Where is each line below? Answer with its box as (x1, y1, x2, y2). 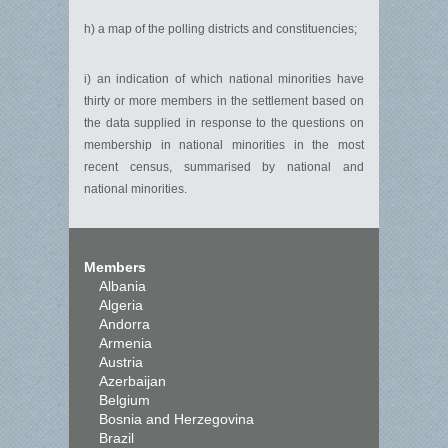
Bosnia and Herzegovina (99, 411, 254, 427)
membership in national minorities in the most (84, 138, 364, 152)
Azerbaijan (99, 373, 166, 389)
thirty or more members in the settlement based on (84, 94, 364, 108)
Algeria (99, 297, 143, 313)
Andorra (99, 316, 150, 332)
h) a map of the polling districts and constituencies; (84, 22, 357, 36)
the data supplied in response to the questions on (84, 116, 364, 130)
